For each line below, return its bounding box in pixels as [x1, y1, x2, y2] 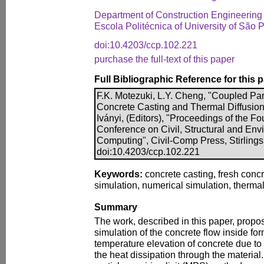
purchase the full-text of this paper [94, 54, 235, 64]
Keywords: [94, 169, 143, 179]
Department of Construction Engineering [94, 9, 262, 20]
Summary [94, 202, 137, 212]
